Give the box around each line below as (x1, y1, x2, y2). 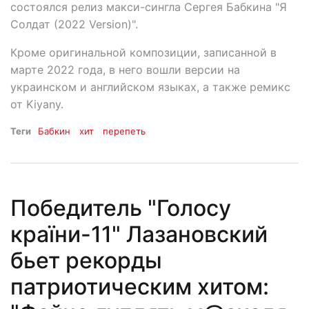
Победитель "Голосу (10, 194, 231, 221)
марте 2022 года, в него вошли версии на (10, 63, 240, 77)
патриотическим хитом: (10, 272, 269, 300)
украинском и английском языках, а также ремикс (10, 80, 290, 94)
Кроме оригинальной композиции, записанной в (10, 46, 277, 60)
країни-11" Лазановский (10, 220, 268, 248)
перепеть (103, 126, 146, 137)
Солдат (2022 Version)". (10, 17, 138, 32)
